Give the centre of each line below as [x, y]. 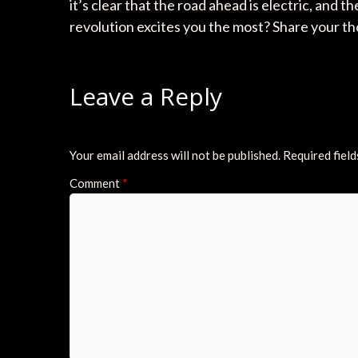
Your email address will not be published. [175, 155]
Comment [96, 183]
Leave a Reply [146, 97]
